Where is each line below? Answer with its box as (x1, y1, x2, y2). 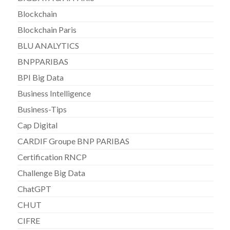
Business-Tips (17, 104, 67, 114)
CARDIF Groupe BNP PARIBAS (17, 136, 130, 146)
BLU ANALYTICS (17, 40, 80, 50)
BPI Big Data (17, 72, 64, 82)
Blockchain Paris (17, 24, 77, 34)
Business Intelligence (17, 88, 91, 98)
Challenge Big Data (17, 167, 86, 178)
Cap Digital (17, 120, 58, 130)
